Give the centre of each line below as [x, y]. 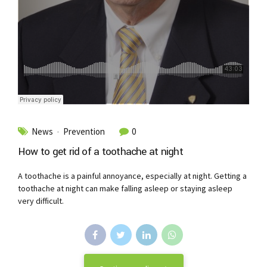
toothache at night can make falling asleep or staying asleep [125, 188]
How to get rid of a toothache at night [100, 152]
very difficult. [41, 201]
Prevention [84, 131]
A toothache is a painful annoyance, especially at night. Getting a [132, 176]
